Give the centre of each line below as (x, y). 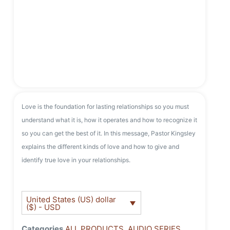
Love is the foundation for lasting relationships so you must (106, 107)
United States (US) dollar (71, 199)
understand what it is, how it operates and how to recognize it (110, 120)
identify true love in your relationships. (76, 160)
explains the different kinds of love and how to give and (101, 147)
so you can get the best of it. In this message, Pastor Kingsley (109, 133)
